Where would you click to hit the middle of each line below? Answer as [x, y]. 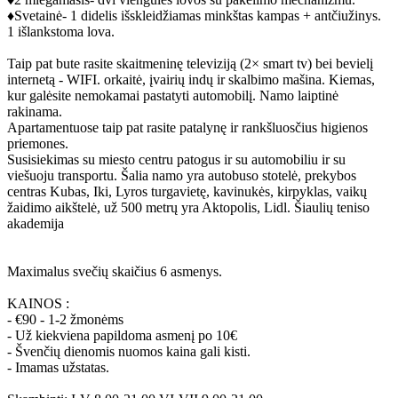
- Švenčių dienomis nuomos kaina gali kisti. [129, 352]
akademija [36, 224]
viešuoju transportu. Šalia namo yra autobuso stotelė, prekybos [182, 176]
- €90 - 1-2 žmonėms [65, 320]
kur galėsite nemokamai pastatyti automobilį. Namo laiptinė [173, 96]
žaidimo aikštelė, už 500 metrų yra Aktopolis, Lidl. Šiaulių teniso [188, 208]
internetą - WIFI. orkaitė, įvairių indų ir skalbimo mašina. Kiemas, [191, 80]
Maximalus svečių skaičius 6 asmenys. [115, 272]
